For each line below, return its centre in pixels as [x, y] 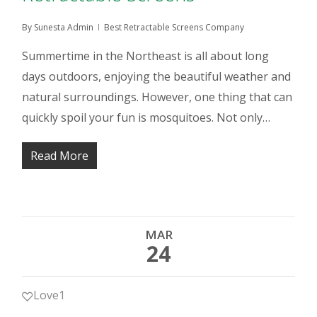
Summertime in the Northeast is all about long [146, 56]
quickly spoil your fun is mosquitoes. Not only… [146, 117]
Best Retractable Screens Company [174, 27]
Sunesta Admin [64, 27]
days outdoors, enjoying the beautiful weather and [157, 76]
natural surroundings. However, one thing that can [157, 97]
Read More [60, 156]
